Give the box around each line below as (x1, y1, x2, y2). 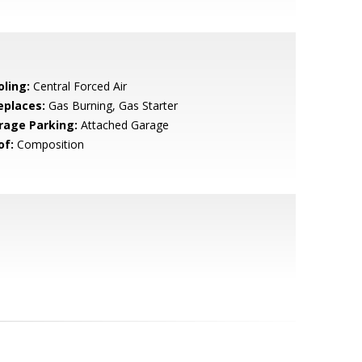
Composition (13, 137, 84, 152)
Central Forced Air (29, 78, 127, 94)
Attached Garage (77, 117, 169, 133)
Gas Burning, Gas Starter (44, 98, 178, 113)
